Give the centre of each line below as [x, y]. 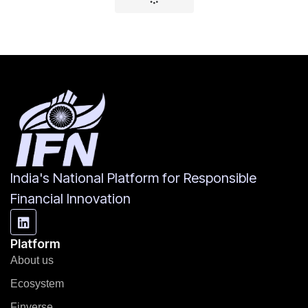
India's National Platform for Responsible [133, 178]
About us [32, 261]
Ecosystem [37, 284]
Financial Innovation [70, 199]
